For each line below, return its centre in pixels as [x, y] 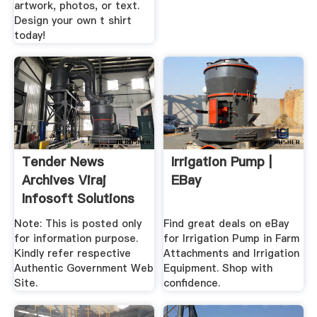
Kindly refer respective [72, 253]
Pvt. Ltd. [48, 217]
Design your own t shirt [73, 20]
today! [29, 35]
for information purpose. [76, 238]
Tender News [63, 162]
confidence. [192, 283]
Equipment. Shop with [218, 268]
